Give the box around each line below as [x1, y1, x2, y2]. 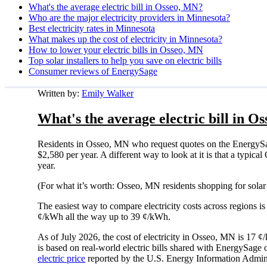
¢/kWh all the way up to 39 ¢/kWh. [38, 211, 173, 222]
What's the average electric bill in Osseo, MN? [29, 1, 203, 12]
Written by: [38, 88, 82, 98]
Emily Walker [82, 88, 134, 98]
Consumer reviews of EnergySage [29, 66, 157, 76]
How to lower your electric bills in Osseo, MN [29, 44, 203, 55]
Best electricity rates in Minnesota [29, 23, 155, 33]
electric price [38, 253, 86, 263]
